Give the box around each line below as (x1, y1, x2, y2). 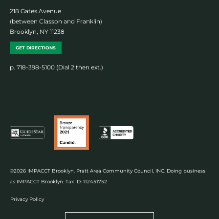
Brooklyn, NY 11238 (10, 27, 65, 35)
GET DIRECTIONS (16, 44, 56, 50)
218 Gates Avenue (10, 7, 61, 15)
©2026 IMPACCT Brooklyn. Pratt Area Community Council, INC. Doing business (10, 167, 205, 174)
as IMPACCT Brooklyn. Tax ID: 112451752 (10, 178, 107, 185)
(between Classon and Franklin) (10, 17, 102, 25)
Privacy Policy (10, 196, 44, 203)
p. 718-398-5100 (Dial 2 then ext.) (10, 63, 103, 71)
